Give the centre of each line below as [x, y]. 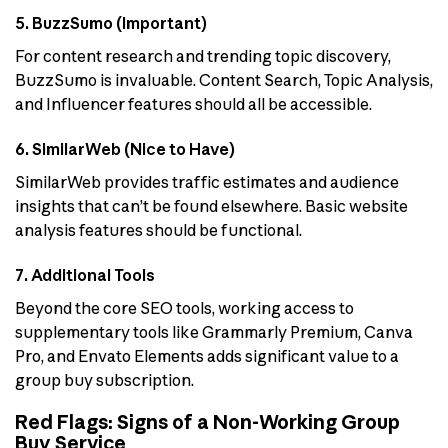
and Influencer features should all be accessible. [193, 103]
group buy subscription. [104, 379]
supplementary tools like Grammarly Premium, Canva [214, 331]
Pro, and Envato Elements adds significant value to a [207, 355]
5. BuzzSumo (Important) [111, 22]
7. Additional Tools [85, 274]
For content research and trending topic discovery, [203, 55]
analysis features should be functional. [158, 229]
